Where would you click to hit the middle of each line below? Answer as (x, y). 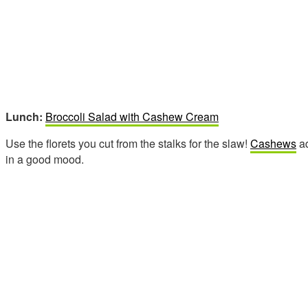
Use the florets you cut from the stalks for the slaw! (128, 143)
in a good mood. (45, 159)
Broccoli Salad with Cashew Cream (132, 116)
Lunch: (24, 116)
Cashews (273, 143)
